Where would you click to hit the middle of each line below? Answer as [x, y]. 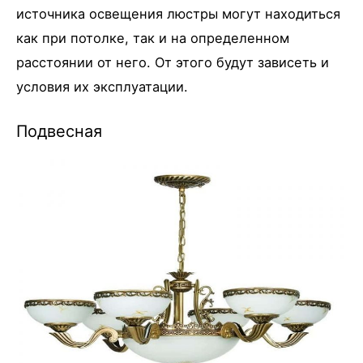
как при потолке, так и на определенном [153, 38]
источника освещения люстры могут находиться [178, 13]
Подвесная [59, 131]
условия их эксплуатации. [102, 86]
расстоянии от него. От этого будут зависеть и [173, 62]
